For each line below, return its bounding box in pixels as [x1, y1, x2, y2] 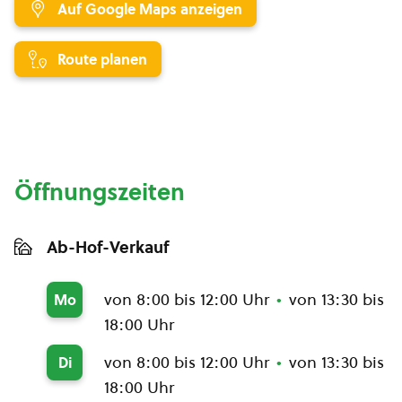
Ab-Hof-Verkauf [47, 236, 169, 258]
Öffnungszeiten [14, 176, 185, 208]
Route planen [57, 49, 147, 69]
